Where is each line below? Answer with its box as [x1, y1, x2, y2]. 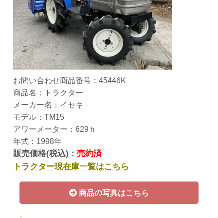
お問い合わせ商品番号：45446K [13, 76, 126, 85]
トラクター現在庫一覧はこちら [13, 161, 129, 171]
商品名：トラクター [13, 88, 83, 97]
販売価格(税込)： [13, 148, 77, 158]
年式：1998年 [13, 137, 62, 145]
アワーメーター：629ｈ [13, 125, 96, 133]
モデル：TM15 [13, 112, 64, 121]
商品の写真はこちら [77, 188, 149, 197]
